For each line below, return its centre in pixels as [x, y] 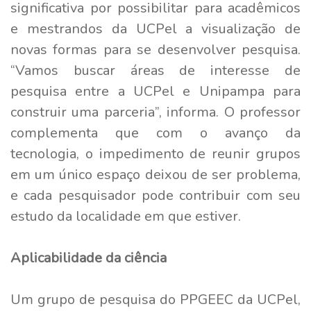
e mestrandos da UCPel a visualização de [155, 28]
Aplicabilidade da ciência [89, 258]
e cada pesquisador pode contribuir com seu [155, 195]
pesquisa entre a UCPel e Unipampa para [155, 91]
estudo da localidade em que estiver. [133, 216]
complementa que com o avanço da [155, 133]
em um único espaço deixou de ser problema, [155, 174]
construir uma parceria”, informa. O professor [155, 112]
